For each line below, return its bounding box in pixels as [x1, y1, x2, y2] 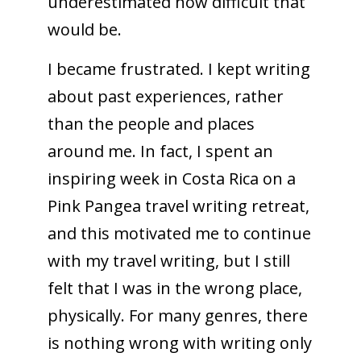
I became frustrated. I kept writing [47, 57, 310, 80]
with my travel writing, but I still [47, 249, 290, 272]
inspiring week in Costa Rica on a [47, 167, 296, 189]
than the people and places [47, 112, 255, 135]
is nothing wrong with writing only [47, 331, 312, 354]
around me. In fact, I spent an [47, 139, 273, 162]
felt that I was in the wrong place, [47, 276, 302, 299]
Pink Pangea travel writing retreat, [47, 194, 309, 217]
